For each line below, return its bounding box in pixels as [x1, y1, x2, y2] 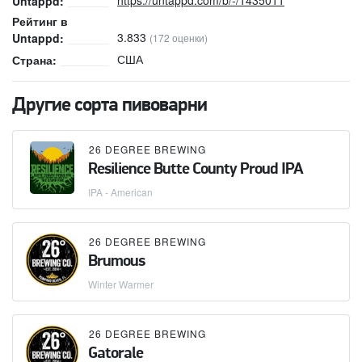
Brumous [88, 253, 145, 270]
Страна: [12, 51, 57, 68]
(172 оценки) [149, 30, 208, 44]
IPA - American [88, 184, 153, 199]
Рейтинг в [12, 12, 68, 29]
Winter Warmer [88, 276, 154, 291]
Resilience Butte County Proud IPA [88, 161, 303, 178]
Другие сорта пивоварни [12, 95, 207, 116]
